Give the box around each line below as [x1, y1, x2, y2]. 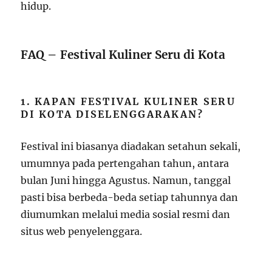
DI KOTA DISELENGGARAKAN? [21, 107, 204, 120]
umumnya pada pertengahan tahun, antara [21, 157, 229, 169]
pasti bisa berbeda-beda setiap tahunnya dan [21, 191, 239, 203]
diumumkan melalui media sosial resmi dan [21, 208, 231, 220]
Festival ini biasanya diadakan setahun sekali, [21, 140, 241, 152]
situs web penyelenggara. [21, 225, 143, 237]
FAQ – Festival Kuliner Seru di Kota [21, 47, 226, 62]
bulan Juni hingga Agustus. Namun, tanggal [21, 174, 231, 186]
